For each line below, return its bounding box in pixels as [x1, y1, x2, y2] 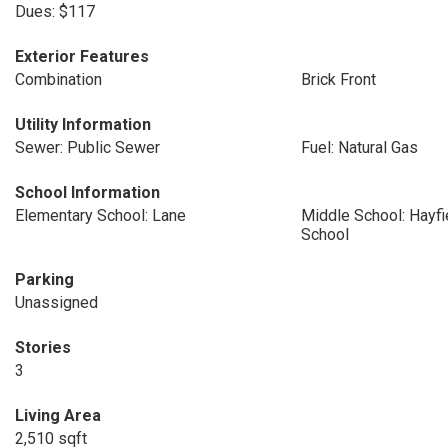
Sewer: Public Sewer [15, 138, 160, 157]
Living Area [15, 406, 101, 425]
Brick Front [300, 70, 376, 89]
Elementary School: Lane [15, 206, 186, 225]
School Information [15, 183, 160, 202]
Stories [15, 338, 71, 357]
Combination [15, 70, 102, 89]
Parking [15, 270, 74, 289]
